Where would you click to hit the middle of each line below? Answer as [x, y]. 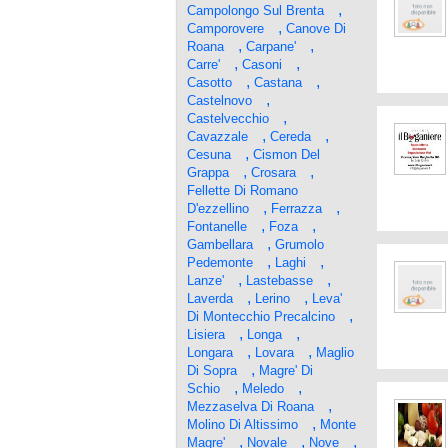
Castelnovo [219, 100]
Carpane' [271, 46]
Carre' [203, 64]
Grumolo [299, 244]
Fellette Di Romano [242, 190]
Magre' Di [286, 370]
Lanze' [205, 280]
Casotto [209, 82]
